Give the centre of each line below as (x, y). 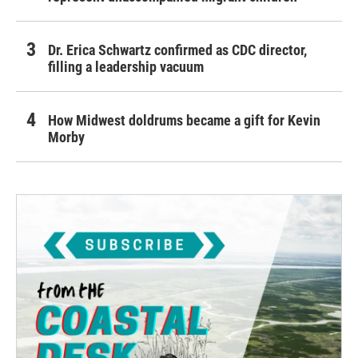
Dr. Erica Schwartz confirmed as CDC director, (177, 50)
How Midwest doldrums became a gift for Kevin (184, 120)
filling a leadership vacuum (126, 66)
